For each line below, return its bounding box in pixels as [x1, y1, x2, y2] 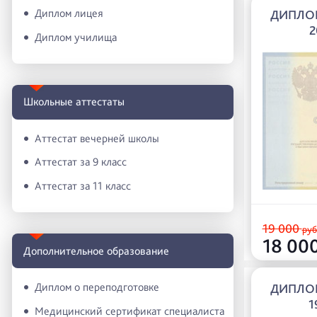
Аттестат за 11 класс [35, 179, 131, 193]
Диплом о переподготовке [35, 280, 159, 294]
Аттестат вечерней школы [35, 131, 159, 145]
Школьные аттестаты [23, 95, 125, 109]
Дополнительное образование [23, 243, 169, 258]
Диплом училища [35, 30, 117, 44]
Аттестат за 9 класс [35, 155, 127, 169]
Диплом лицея [35, 6, 103, 21]
